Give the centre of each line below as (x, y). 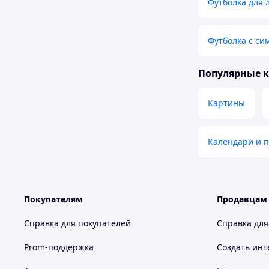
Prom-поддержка (59, 247)
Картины (226, 103)
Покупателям (53, 199)
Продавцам (242, 199)
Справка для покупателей (77, 223)
